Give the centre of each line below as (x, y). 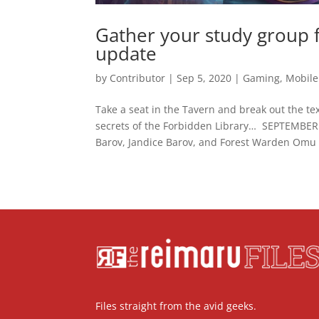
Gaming (262, 78)
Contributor (138, 78)
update (126, 53)
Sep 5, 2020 (204, 78)
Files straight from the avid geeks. (176, 306)
